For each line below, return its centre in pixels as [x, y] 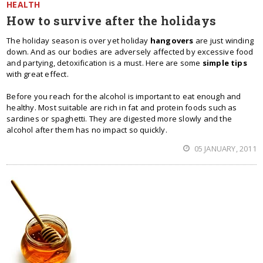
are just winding [223, 41]
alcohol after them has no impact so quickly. [87, 130]
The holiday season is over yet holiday [78, 41]
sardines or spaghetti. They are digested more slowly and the [119, 119]
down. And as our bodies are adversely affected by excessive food [130, 52]
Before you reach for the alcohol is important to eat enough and [124, 96]
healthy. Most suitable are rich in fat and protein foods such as [122, 107]
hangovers [172, 41]
